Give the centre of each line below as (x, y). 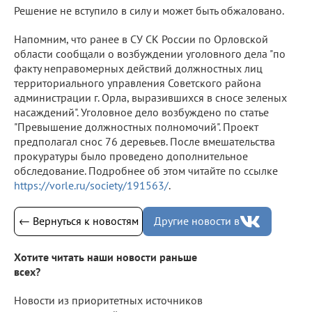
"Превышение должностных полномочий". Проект (136, 126)
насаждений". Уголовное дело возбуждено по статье (141, 112)
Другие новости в (197, 221)
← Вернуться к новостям (78, 221)
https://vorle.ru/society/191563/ (91, 185)
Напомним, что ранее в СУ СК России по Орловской (141, 39)
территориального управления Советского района (138, 83)
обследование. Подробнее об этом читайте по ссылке (146, 170)
